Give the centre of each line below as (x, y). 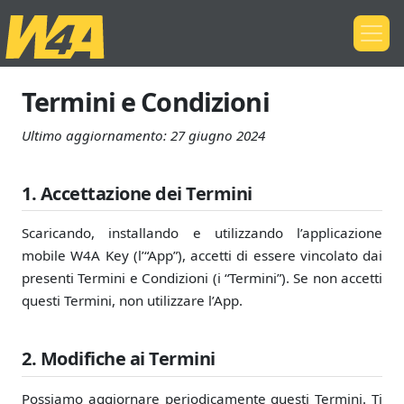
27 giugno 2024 (218, 135)
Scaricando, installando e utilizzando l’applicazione (202, 233)
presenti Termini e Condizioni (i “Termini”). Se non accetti (202, 278)
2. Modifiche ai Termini (119, 359)
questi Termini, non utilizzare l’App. (132, 301)
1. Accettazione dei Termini (137, 193)
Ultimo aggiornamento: (96, 135)
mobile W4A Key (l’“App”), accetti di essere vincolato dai (202, 256)
